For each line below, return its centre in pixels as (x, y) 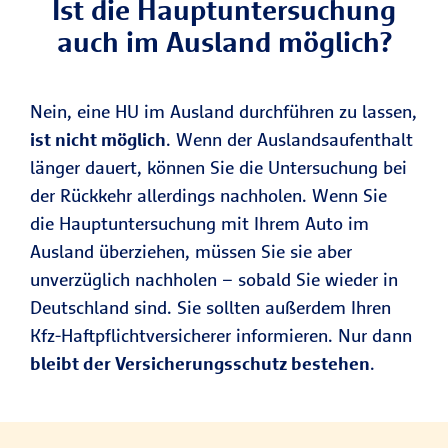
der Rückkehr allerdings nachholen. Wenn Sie (208, 196)
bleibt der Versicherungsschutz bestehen (200, 364)
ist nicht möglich (98, 140)
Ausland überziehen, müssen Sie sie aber (191, 252)
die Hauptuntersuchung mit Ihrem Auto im (199, 224)
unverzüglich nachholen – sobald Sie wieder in (214, 280)
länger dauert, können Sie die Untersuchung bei (218, 168)
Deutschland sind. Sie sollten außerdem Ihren (210, 308)
